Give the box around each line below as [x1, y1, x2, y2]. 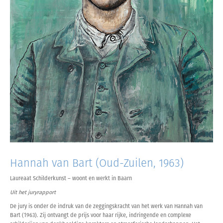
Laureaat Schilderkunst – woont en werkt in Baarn [10, 175, 132, 182]
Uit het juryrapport [10, 189, 56, 196]
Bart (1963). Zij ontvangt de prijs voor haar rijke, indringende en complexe [10, 212, 191, 219]
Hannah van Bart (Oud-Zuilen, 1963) [10, 156, 184, 170]
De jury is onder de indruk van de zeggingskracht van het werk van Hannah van [10, 203, 203, 210]
